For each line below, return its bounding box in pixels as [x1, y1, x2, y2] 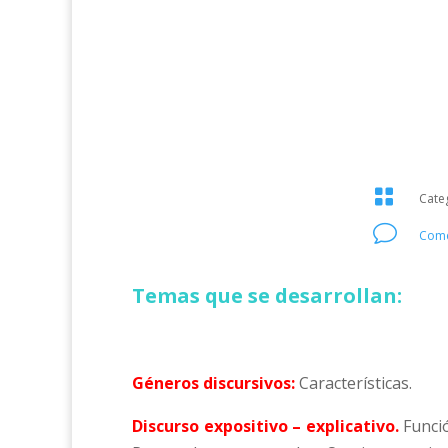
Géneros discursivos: [132, 371, 295, 394]
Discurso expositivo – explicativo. [132, 414, 399, 437]
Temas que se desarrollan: [132, 281, 402, 309]
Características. [299, 371, 412, 394]
